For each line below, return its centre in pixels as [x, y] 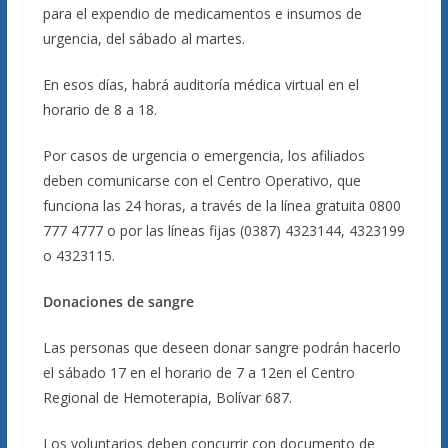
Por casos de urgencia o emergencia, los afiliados [203, 155]
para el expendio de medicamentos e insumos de [202, 13]
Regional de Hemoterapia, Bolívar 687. [167, 397]
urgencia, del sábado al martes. [143, 38]
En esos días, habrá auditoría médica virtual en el [200, 84]
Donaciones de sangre [118, 301]
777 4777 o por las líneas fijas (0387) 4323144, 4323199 [223, 230]
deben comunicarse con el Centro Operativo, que [201, 180]
